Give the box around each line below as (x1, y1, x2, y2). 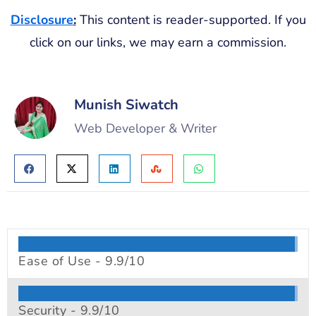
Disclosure (10, 11, 73, 28)
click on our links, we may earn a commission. (30, 33, 286, 51)
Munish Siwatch (74, 95, 178, 115)
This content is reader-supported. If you (75, 11, 306, 28)
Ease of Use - (18, 253, 105, 270)
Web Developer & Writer (74, 120, 217, 138)
